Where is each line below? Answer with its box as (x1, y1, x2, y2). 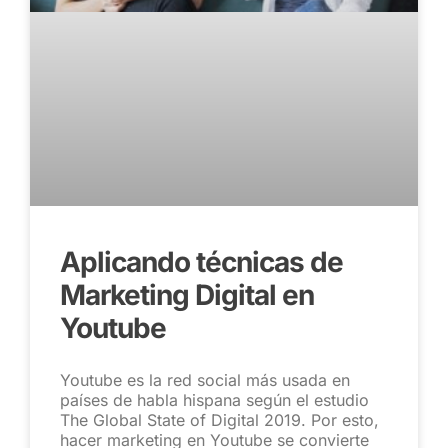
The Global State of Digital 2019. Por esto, (60, 410, 379, 431)
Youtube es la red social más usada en (60, 370, 350, 391)
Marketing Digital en (60, 278, 314, 313)
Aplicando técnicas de (60, 245, 343, 280)
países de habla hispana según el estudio (60, 390, 369, 411)
